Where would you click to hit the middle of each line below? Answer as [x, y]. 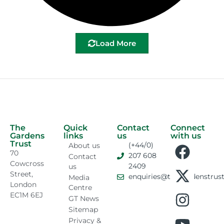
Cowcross [27, 163]
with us [186, 136]
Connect [188, 128]
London [23, 184]
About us [84, 145]
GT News [84, 198]
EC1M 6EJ [26, 195]
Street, [21, 174]
